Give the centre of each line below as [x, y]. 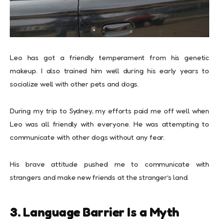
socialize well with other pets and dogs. [75, 84]
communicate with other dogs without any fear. [87, 137]
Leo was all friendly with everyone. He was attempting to [109, 124]
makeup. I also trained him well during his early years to [109, 70]
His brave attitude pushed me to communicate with [109, 164]
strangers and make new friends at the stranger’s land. [99, 177]
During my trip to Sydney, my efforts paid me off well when [109, 110]
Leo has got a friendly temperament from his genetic [109, 57]
